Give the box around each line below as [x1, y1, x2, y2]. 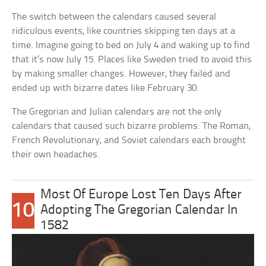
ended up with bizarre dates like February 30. [12, 83, 199, 93]
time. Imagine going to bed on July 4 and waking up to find [12, 40, 251, 50]
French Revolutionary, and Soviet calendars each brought [12, 135, 246, 145]
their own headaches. [12, 150, 100, 160]
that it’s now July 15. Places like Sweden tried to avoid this [12, 55, 252, 65]
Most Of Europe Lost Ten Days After [40, 188, 242, 202]
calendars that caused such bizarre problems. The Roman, [12, 121, 251, 131]
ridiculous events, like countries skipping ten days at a [12, 26, 236, 36]
